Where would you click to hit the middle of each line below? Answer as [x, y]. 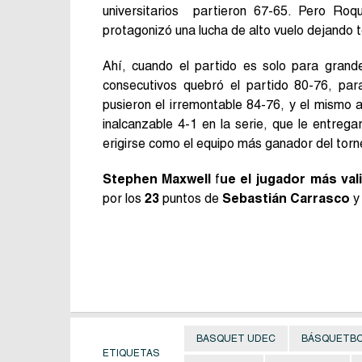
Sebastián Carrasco [286, 198]
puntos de [191, 198]
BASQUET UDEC [236, 338]
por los [124, 198]
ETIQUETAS [131, 353]
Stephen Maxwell [157, 179]
